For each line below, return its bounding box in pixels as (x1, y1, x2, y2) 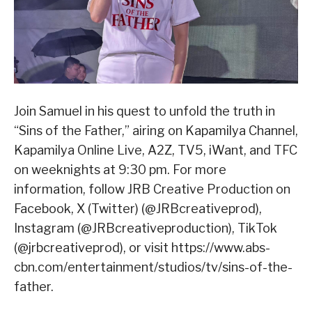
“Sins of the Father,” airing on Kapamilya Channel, (14, 123, 298, 139)
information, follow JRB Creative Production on (14, 182, 290, 197)
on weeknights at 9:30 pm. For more (14, 162, 226, 178)
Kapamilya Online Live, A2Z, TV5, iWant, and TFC (14, 143, 297, 158)
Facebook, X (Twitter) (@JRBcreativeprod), (14, 201, 262, 217)
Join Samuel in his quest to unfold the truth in (14, 104, 275, 119)
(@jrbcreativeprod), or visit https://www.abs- (14, 240, 270, 256)
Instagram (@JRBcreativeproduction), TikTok (14, 221, 277, 236)
